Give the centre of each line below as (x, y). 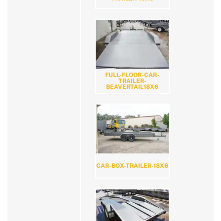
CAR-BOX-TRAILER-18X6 (132, 166)
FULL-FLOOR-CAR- (132, 75)
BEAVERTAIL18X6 (132, 87)
